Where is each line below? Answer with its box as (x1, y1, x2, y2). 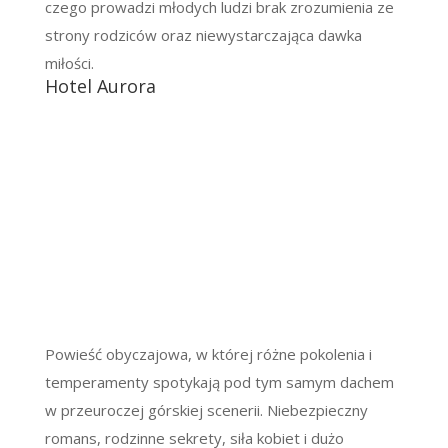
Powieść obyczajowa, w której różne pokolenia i (44, 343, 372, 364)
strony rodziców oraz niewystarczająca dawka (44, 24, 362, 45)
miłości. (44, 52, 94, 73)
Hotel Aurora (44, 73, 156, 98)
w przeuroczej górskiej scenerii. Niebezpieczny (44, 399, 368, 420)
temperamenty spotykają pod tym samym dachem (44, 371, 394, 392)
